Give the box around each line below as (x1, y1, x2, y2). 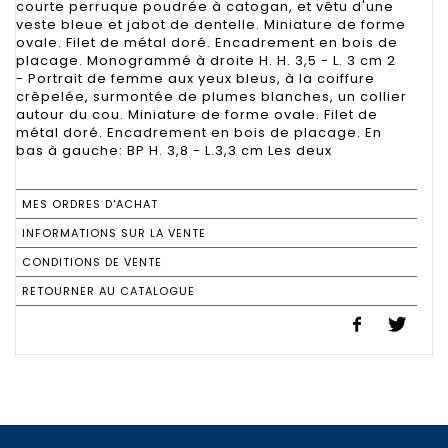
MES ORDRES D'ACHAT (22, 195, 158, 212)
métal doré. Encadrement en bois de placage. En (16, 122, 382, 142)
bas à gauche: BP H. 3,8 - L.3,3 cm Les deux (16, 140, 332, 160)
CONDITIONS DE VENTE (22, 253, 162, 270)
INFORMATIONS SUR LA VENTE (22, 224, 206, 241)
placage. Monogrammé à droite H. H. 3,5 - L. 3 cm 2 (16, 50, 396, 70)
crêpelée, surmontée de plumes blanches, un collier (16, 86, 407, 106)
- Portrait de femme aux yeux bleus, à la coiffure (16, 68, 375, 88)
